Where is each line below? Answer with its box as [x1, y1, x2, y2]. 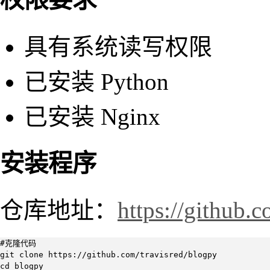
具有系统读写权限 [24, 33, 212, 60]
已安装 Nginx [24, 103, 160, 130]
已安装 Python [24, 68, 169, 95]
